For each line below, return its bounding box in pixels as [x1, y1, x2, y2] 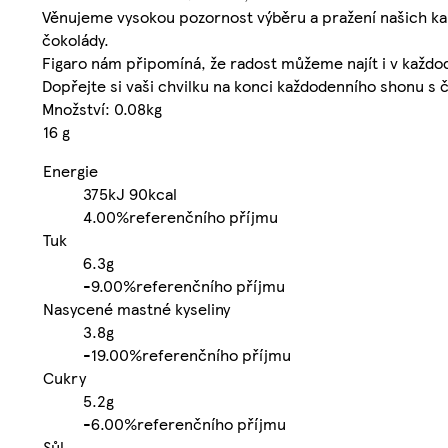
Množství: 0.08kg [42, 96, 162, 120]
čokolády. [42, 27, 109, 51]
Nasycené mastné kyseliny [43, 296, 230, 320]
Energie [43, 158, 98, 182]
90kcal [129, 181, 177, 205]
